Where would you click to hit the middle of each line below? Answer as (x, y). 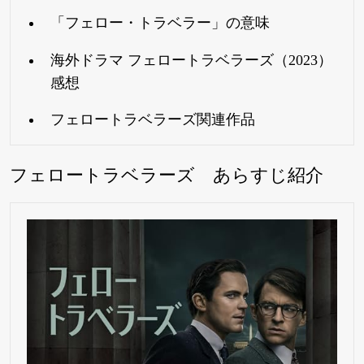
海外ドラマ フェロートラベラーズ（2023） (191, 60)
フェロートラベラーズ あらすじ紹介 (167, 175)
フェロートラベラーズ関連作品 (152, 120)
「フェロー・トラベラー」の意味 (160, 23)
